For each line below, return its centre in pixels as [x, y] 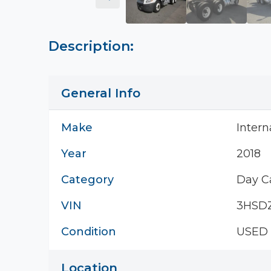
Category [87, 180]
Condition [89, 232]
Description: [91, 46]
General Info [101, 93]
